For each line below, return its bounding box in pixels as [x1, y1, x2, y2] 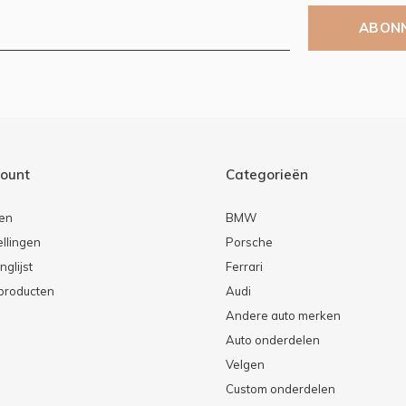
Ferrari [225, 258, 263, 274]
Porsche [225, 234, 273, 249]
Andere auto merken [225, 307, 341, 323]
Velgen [225, 356, 265, 372]
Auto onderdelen [225, 332, 320, 347]
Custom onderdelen [225, 381, 335, 396]
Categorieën [225, 165, 308, 183]
